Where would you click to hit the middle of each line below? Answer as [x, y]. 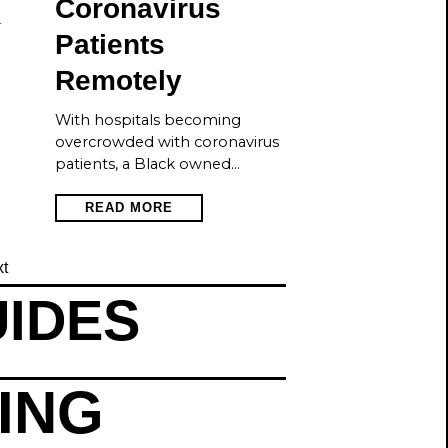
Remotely [118, 81]
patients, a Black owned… [147, 164]
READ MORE [129, 208]
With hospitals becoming [148, 120]
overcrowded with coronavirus [167, 142]
